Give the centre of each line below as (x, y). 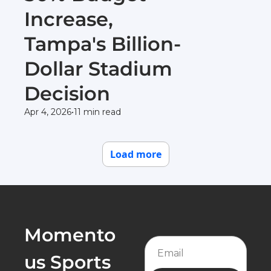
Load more (135, 154)
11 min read (97, 112)
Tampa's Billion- (103, 44)
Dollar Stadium (98, 69)
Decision (67, 93)
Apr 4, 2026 (48, 112)
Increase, (69, 19)
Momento (70, 235)
